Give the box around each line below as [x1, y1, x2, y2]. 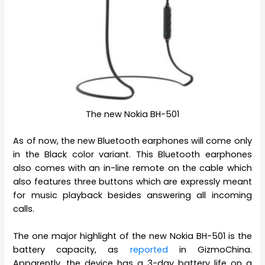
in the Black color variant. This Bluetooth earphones [13, 148, 252, 160]
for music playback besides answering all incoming [13, 189, 252, 201]
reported [130, 243, 179, 256]
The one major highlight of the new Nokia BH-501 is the [13, 230, 252, 242]
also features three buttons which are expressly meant [13, 175, 252, 188]
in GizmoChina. [179, 243, 252, 256]
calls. [13, 202, 35, 215]
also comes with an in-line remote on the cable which [13, 161, 252, 174]
